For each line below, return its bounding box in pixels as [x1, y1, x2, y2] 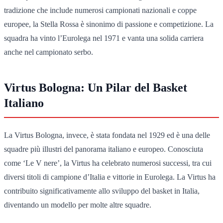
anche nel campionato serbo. [4, 47, 93, 56]
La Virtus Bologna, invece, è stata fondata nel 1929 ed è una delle [4, 130, 210, 139]
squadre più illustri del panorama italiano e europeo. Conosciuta [4, 144, 203, 153]
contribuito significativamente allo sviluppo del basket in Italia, [4, 186, 200, 195]
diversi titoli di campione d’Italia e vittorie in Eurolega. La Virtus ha [4, 172, 216, 181]
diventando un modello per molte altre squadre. [4, 200, 151, 209]
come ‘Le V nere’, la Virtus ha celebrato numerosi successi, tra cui [4, 158, 212, 167]
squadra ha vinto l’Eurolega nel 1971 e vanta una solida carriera [4, 33, 204, 42]
